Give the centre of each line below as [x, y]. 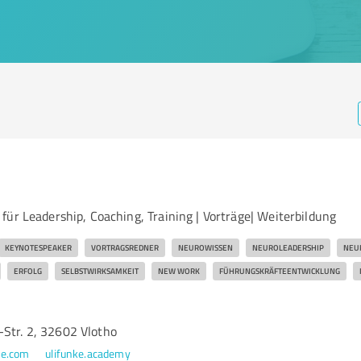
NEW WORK [178, 271]
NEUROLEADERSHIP [288, 247]
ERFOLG [27, 271]
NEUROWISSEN [205, 247]
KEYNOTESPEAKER [38, 247]
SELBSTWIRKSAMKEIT [100, 271]
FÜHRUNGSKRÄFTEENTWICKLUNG [279, 271]
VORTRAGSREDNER [124, 247]
